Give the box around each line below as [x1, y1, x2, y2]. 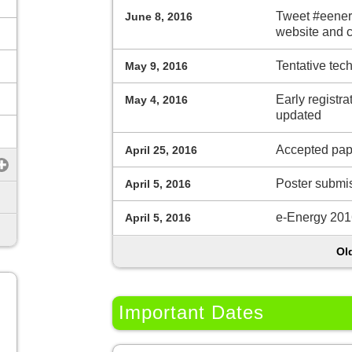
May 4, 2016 [125, 93, 189, 107]
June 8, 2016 [125, 9, 193, 23]
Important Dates [118, 302, 264, 324]
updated [275, 108, 321, 123]
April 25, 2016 [125, 143, 198, 156]
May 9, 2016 [125, 59, 189, 72]
